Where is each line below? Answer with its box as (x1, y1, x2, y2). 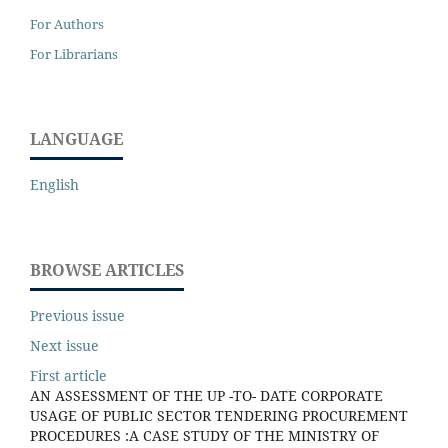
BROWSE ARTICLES (30, 258, 184, 281)
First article (30, 365, 107, 385)
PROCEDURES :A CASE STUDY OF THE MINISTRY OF (30, 425, 379, 445)
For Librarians (30, 44, 118, 63)
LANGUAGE (30, 127, 123, 150)
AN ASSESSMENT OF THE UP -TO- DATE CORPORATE (30, 385, 383, 405)
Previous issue (30, 305, 125, 325)
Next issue (30, 335, 99, 355)
